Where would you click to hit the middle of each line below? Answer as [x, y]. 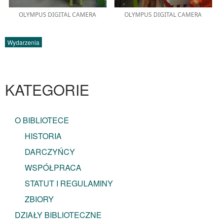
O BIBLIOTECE [42, 120]
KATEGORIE [47, 89]
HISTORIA [43, 136]
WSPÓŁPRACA [53, 167]
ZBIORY [39, 199]
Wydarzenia [23, 42]
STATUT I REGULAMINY [69, 183]
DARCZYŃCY [50, 151]
